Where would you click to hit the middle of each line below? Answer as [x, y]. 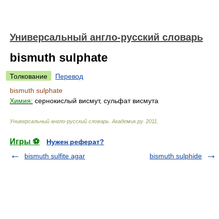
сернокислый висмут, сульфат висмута [96, 101]
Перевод [69, 76]
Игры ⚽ [25, 142]
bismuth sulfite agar [55, 156]
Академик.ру [127, 121]
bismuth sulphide [176, 156]
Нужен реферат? [75, 142]
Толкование [29, 76]
